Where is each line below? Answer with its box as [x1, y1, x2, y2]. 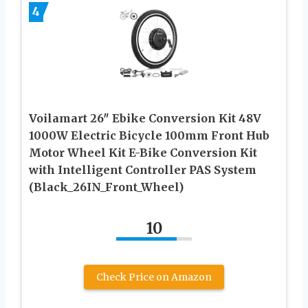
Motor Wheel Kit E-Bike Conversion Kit [29, 146, 257, 160]
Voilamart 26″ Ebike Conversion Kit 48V [29, 111, 261, 126]
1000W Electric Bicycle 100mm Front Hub [29, 129, 269, 143]
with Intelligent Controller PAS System [29, 163, 256, 177]
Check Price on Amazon [96, 271, 212, 284]
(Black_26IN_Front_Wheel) [29, 180, 184, 195]
